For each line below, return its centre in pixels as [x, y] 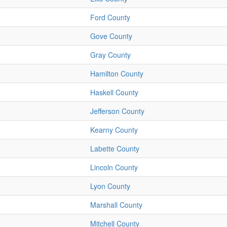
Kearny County [114, 130]
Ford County [110, 17]
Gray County [110, 55]
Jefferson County [117, 111]
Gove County [111, 36]
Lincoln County [114, 167]
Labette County [115, 149]
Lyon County [110, 186]
